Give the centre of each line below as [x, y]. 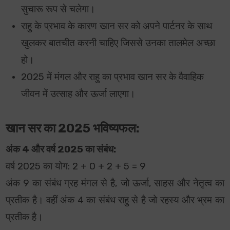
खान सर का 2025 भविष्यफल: [73, 129]
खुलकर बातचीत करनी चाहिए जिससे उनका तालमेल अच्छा [118, 43]
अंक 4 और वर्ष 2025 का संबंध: [61, 150]
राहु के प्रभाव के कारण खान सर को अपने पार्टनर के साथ [117, 26]
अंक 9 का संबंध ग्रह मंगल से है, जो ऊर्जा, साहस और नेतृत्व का [115, 184]
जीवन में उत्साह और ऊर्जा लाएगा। [79, 94]
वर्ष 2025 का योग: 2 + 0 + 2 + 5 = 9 [76, 167]
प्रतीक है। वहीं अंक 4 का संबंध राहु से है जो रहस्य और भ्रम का [115, 200]
